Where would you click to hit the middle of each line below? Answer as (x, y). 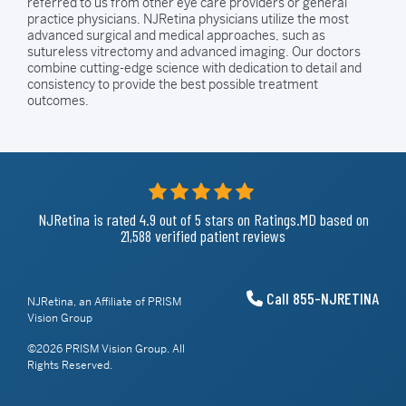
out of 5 (178, 220)
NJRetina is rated (88, 220)
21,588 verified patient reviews (203, 236)
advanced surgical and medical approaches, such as (176, 36)
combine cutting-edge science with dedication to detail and (194, 68)
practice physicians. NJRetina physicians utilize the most (188, 19)
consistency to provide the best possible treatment (173, 85)
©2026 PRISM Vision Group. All (106, 349)
